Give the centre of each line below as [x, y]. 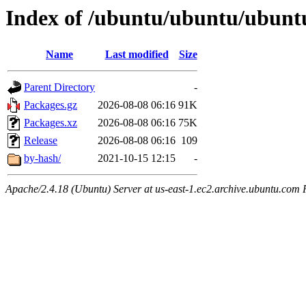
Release [41, 141]
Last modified [137, 55]
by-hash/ [42, 158]
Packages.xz [51, 123]
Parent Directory [59, 87]
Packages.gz [51, 105]
